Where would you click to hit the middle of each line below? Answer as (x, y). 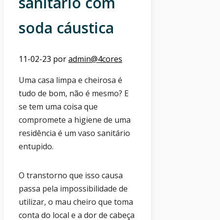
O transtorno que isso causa (71, 175)
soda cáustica (66, 27)
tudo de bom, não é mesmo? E (74, 93)
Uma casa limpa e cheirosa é (70, 80)
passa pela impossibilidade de (73, 188)
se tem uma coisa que (58, 106)
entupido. (36, 146)
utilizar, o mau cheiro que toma (76, 202)
